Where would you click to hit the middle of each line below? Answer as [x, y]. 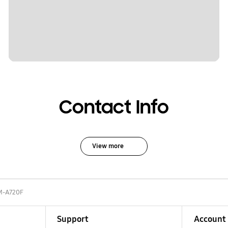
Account [210, 219]
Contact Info [114, 107]
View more [108, 146]
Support [73, 219]
